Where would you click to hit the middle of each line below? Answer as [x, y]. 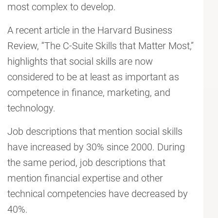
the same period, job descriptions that [86, 163]
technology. [31, 108]
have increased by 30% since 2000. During [96, 147]
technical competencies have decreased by [98, 194]
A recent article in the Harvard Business [90, 30]
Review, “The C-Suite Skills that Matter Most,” [100, 46]
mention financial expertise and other [85, 178]
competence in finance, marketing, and [89, 93]
